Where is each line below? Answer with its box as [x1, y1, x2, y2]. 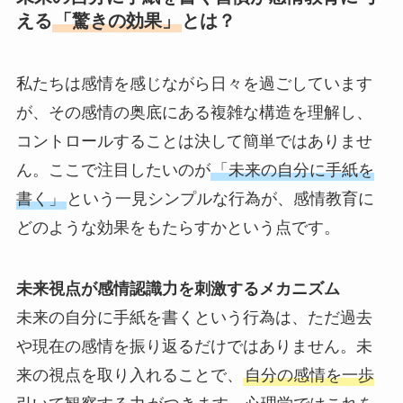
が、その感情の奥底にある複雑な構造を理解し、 [15, 103, 372, 121]
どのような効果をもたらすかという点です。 [15, 218, 340, 237]
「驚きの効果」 [53, 11, 180, 31]
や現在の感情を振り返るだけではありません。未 [15, 336, 372, 355]
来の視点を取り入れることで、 [15, 365, 243, 384]
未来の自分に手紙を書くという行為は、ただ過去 [15, 308, 372, 327]
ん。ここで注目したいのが [15, 160, 210, 179]
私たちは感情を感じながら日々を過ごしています [15, 74, 372, 93]
